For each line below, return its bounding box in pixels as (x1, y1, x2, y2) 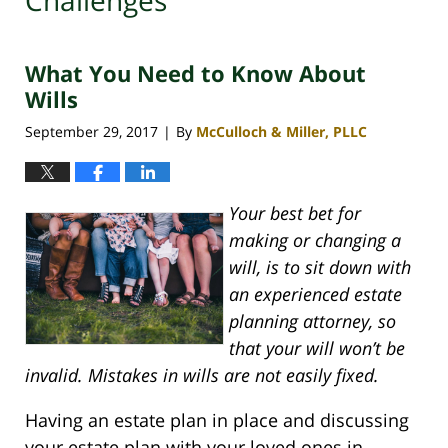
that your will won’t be (229, 335, 405, 360)
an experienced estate (229, 281, 402, 306)
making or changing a (229, 227, 401, 252)
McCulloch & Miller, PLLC (196, 121, 367, 141)
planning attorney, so (229, 308, 396, 333)
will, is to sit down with (229, 254, 411, 279)
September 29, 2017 (25, 121, 158, 141)
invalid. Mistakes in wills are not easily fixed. (25, 362, 379, 387)
